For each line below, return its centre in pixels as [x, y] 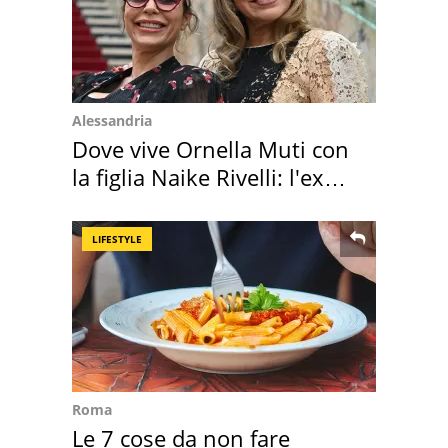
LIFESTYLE [117, 238]
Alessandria [112, 120]
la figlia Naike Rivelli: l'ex [198, 176]
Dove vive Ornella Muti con [210, 148]
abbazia [111, 204]
